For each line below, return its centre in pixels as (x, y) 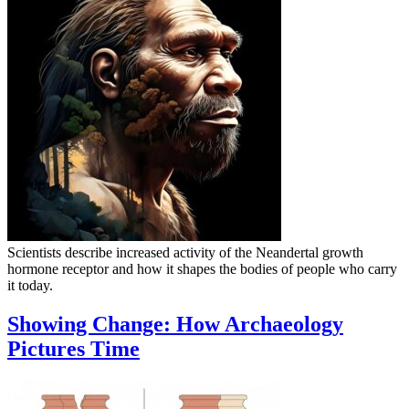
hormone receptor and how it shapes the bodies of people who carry (202, 268)
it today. (30, 285)
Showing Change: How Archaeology (175, 324)
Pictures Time (73, 348)
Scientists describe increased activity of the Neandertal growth (185, 252)
